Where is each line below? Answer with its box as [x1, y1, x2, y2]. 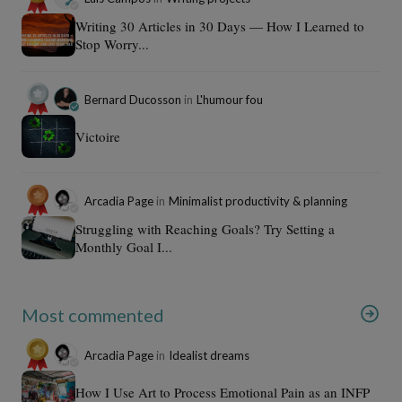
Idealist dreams [169, 347, 249, 363]
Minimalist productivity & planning [169, 193, 347, 208]
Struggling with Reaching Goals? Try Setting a [75, 219, 335, 238]
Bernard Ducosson [84, 92, 184, 107]
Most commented [22, 303, 164, 326]
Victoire [75, 127, 120, 145]
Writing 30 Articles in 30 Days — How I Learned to [75, 16, 364, 35]
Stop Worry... [75, 34, 149, 53]
